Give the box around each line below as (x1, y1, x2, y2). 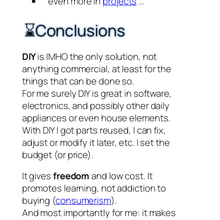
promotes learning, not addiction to (22, 182, 166, 194)
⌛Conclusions (24, 20, 125, 41)
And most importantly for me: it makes (22, 206, 176, 219)
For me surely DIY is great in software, (22, 86, 172, 100)
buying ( (22, 194, 55, 207)
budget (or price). (22, 148, 93, 161)
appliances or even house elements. (22, 111, 170, 124)
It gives (22, 169, 53, 182)
